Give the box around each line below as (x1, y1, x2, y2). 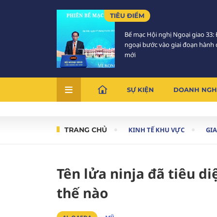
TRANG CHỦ (64, 125, 107, 134)
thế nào (57, 184, 108, 202)
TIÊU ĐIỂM (110, 12, 144, 19)
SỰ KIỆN (127, 86, 154, 93)
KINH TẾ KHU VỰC (128, 125, 185, 134)
